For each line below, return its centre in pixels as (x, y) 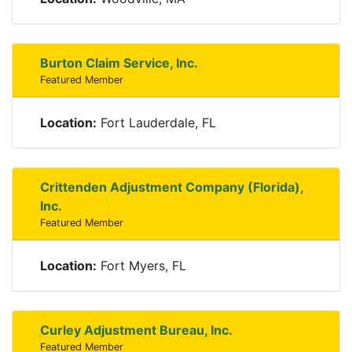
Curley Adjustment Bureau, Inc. (136, 330)
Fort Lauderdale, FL (156, 123)
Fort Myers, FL (141, 266)
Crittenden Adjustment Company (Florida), (172, 187)
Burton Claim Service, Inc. (119, 63)
